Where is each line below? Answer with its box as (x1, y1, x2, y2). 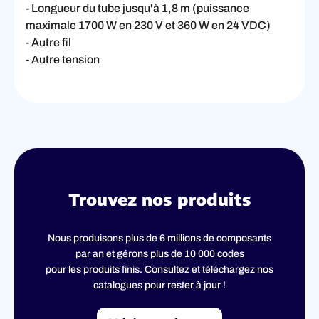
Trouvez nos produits (68, 188, 251, 210)
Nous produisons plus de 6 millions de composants (48, 232, 271, 244)
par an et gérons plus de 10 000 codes (75, 248, 244, 259)
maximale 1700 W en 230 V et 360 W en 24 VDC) (26, 19, 271, 31)
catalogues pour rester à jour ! (93, 279, 226, 291)
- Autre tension (26, 53, 100, 66)
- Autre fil (26, 36, 71, 48)
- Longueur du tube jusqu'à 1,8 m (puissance (26, 1, 249, 14)
